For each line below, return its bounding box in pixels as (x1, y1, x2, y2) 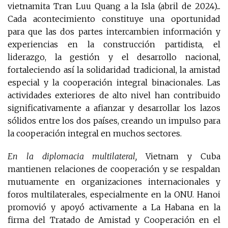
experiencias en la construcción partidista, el (8, 39, 220, 50)
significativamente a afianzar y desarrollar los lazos (8, 103, 220, 113)
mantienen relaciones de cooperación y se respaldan (8, 164, 220, 175)
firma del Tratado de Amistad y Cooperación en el (8, 215, 220, 225)
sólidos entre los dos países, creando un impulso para (8, 116, 220, 126)
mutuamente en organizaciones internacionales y (8, 177, 220, 187)
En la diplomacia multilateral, (8, 151, 137, 162)
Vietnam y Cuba (137, 151, 220, 162)
